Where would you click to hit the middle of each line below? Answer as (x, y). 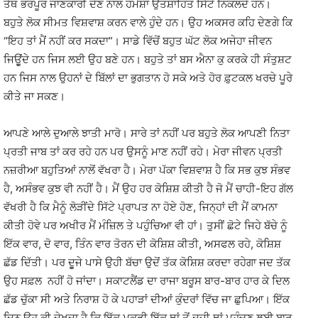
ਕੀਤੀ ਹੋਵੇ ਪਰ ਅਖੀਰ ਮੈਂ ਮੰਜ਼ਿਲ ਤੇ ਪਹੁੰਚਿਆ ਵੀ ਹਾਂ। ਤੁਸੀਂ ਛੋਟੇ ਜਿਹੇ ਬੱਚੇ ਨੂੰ (146, 225)
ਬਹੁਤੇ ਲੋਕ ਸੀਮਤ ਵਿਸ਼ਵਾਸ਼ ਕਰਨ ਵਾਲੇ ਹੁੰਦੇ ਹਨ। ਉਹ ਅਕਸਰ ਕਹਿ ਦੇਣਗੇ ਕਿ (148, 22)
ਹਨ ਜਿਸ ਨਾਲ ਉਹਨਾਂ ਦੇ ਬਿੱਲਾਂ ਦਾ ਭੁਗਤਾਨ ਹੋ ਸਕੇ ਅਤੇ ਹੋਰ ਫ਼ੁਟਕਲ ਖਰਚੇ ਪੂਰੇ (148, 78)
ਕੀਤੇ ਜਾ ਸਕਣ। (34, 96)
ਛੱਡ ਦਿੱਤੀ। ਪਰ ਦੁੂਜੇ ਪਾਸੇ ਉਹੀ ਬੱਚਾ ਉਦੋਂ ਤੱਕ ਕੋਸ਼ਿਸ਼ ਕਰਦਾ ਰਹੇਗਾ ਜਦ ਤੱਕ (147, 262)
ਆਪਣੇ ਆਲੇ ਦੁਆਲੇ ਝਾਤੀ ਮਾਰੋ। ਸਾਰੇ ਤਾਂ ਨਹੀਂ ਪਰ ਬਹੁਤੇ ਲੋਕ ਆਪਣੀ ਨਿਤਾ (147, 133)
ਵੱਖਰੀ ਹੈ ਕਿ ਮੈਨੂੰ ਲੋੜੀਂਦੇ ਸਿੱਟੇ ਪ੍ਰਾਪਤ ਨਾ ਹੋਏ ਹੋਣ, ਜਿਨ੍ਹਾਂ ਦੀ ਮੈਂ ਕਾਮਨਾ (141, 207)
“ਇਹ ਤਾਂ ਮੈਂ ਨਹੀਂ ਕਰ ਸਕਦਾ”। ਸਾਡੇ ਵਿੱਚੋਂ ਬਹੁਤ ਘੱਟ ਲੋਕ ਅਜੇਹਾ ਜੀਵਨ (138, 41)
